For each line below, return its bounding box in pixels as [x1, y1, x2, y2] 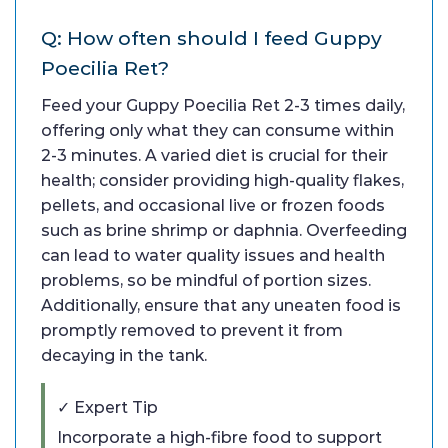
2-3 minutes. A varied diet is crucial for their [41, 145, 388, 165]
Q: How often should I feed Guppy [41, 25, 382, 50]
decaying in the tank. [41, 345, 207, 365]
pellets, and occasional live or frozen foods [41, 195, 385, 215]
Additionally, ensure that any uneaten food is [41, 295, 401, 315]
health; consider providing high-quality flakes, [41, 170, 404, 190]
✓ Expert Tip [57, 397, 158, 417]
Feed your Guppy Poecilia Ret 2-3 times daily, [41, 95, 405, 115]
